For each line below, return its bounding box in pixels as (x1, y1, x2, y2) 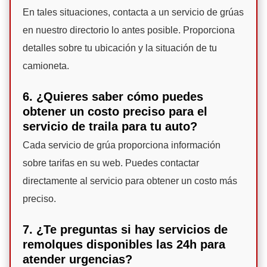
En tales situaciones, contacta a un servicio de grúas (23, 7, 244, 18)
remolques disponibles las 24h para (23, 238, 225, 252)
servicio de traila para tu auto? (23, 120, 197, 133)
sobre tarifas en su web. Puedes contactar (23, 158, 199, 169)
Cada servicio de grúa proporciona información (23, 140, 221, 151)
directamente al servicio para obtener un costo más (23, 176, 237, 187)
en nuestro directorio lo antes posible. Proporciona (23, 25, 235, 36)
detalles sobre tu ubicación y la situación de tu (23, 43, 217, 54)
